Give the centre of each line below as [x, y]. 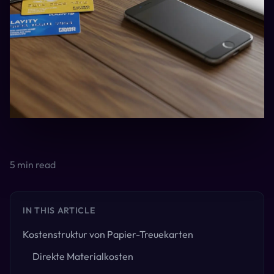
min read [35, 165]
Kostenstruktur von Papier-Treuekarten [108, 234]
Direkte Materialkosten [83, 256]
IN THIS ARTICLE [59, 210]
